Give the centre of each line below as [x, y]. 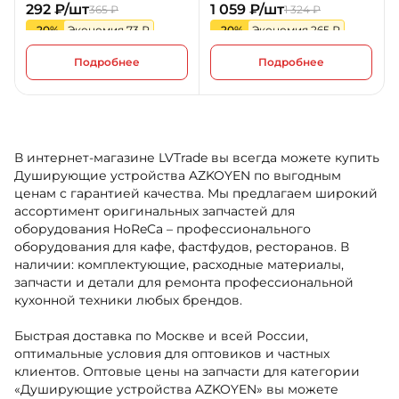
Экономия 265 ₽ [296, 30]
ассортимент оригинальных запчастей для [155, 212]
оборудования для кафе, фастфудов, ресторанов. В [182, 247]
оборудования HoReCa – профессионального [163, 229]
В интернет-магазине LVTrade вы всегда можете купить [197, 158]
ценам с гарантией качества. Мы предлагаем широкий [196, 194]
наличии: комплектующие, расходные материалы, [179, 265]
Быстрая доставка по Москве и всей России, [161, 336]
